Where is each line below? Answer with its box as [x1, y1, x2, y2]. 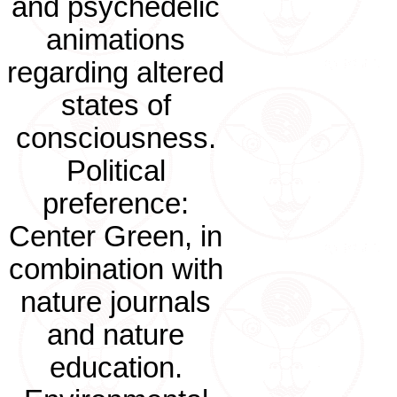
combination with [8, 253, 223, 285]
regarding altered [7, 57, 224, 89]
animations [46, 24, 185, 56]
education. [49, 352, 183, 384]
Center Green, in [9, 221, 222, 253]
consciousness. [15, 122, 216, 154]
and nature [47, 319, 184, 351]
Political [66, 155, 166, 187]
